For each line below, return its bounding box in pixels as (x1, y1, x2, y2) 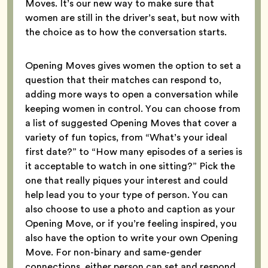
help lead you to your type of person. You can (25, 187, 228, 202)
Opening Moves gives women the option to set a (25, 58, 241, 72)
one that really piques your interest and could (25, 173, 228, 187)
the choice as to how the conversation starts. (25, 25, 227, 39)
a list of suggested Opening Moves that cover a (25, 115, 237, 130)
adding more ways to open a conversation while (25, 87, 238, 101)
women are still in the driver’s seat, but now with (25, 10, 240, 25)
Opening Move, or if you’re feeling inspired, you (25, 216, 237, 230)
